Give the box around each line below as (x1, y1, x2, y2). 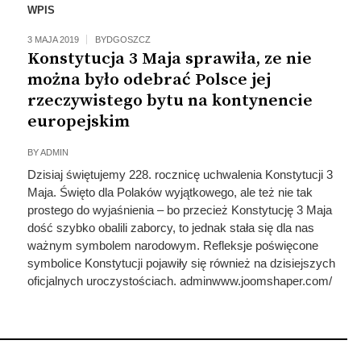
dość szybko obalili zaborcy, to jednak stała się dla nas (27, 221, 314, 234)
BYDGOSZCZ (94, 35, 151, 44)
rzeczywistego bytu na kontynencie (27, 90, 313, 111)
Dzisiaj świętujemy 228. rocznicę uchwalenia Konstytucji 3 (27, 168, 333, 181)
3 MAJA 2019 (27, 35, 79, 44)
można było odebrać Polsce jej (27, 69, 271, 90)
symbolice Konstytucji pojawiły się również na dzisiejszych (27, 256, 335, 270)
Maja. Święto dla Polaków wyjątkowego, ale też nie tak (27, 185, 313, 199)
